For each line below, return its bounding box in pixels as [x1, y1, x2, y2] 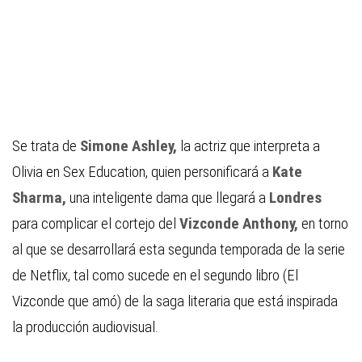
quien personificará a [151, 162, 272, 182]
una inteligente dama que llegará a [69, 188, 269, 208]
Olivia [12, 162, 46, 182]
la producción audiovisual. [12, 318, 158, 337]
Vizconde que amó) [12, 292, 121, 311]
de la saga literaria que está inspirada [121, 292, 338, 311]
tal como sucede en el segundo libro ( [74, 266, 287, 285]
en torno [301, 214, 348, 234]
